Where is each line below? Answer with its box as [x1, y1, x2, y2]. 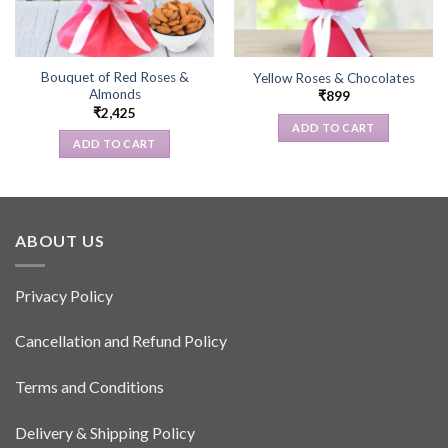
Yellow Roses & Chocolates [252, 69, 415, 86]
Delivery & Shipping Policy [15, 422, 195, 442]
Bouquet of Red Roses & [40, 69, 189, 86]
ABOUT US [15, 231, 105, 250]
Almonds [88, 86, 141, 103]
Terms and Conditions [15, 377, 164, 397]
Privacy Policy [15, 285, 113, 305]
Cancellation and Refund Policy [15, 331, 227, 351]
